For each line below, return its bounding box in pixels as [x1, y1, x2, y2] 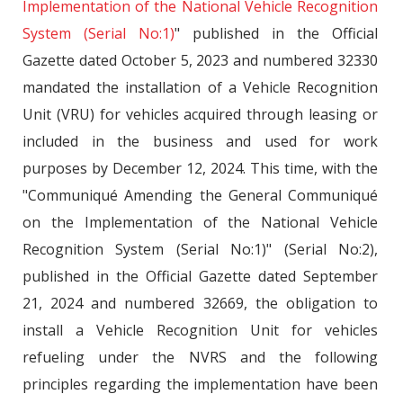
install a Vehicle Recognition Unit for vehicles [22, 320, 378, 340]
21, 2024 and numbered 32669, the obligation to [22, 293, 378, 313]
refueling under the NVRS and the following [22, 347, 378, 367]
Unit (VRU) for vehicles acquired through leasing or [22, 104, 378, 124]
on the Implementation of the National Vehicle [22, 212, 378, 232]
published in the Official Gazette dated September [22, 266, 378, 286]
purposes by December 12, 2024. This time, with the [22, 158, 378, 178]
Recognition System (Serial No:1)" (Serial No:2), [22, 239, 378, 259]
